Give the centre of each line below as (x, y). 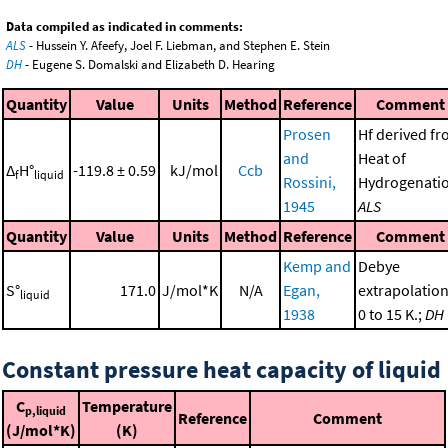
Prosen (307, 133)
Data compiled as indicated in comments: (124, 27)
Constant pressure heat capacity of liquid (221, 369)
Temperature (127, 405)
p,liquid (45, 410)
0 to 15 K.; (391, 313)
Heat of (382, 157)
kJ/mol (194, 169)
